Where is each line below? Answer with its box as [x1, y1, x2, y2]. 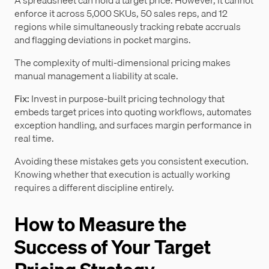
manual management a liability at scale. [14, 68, 178, 84]
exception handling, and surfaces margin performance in [14, 117, 252, 133]
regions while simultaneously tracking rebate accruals [14, 19, 241, 35]
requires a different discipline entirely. [14, 180, 174, 196]
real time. [14, 130, 54, 147]
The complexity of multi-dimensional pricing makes [14, 55, 231, 71]
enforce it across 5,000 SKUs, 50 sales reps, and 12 [14, 5, 228, 22]
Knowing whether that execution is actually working [14, 166, 230, 183]
